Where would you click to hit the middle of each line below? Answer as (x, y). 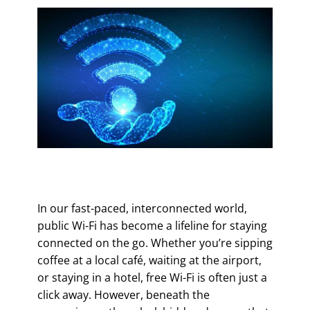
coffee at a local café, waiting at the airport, (149, 260)
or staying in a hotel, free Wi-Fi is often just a (152, 277)
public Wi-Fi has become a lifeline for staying (152, 225)
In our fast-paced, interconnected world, (142, 208)
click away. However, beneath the (124, 294)
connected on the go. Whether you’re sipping (155, 243)
